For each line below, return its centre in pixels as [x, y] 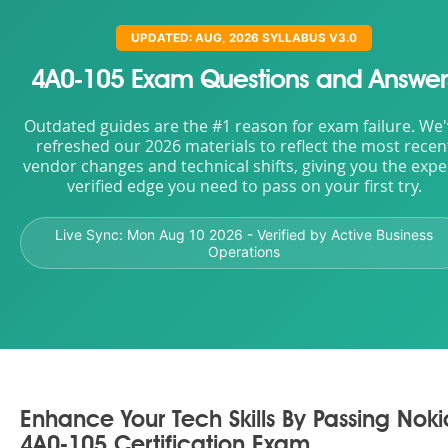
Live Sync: [91, 234]
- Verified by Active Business [338, 234]
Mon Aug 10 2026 [185, 234]
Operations [244, 251]
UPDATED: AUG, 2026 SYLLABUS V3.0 [244, 38]
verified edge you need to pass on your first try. [244, 186]
